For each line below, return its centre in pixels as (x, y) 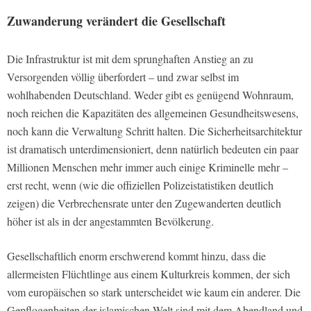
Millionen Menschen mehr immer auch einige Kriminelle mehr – (148, 167)
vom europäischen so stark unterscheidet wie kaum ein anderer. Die (154, 292)
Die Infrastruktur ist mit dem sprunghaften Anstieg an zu (130, 58)
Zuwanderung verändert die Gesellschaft (116, 20)
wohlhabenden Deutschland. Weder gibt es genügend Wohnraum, (150, 94)
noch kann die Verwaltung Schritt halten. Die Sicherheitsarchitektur (154, 131)
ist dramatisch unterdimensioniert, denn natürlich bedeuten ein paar (153, 149)
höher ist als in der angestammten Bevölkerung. (110, 221)
